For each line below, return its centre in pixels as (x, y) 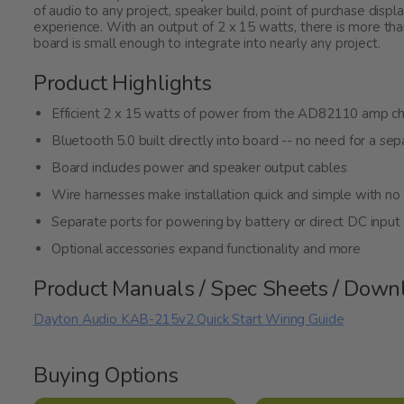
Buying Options (106, 376)
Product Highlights (122, 83)
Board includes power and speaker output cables (199, 168)
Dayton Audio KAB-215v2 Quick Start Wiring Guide (188, 320)
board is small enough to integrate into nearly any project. (207, 44)
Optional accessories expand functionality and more (206, 249)
